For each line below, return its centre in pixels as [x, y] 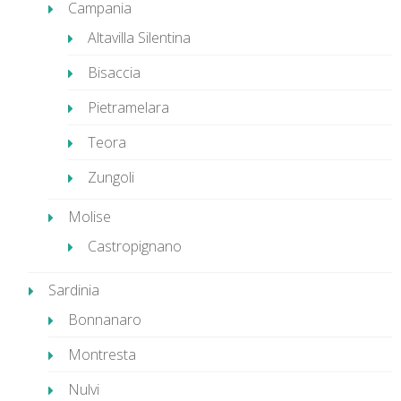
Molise [90, 217]
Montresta [102, 354]
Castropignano [135, 246]
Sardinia [74, 290]
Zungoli [111, 177]
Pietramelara [128, 107]
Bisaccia [114, 73]
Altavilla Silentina [139, 38]
